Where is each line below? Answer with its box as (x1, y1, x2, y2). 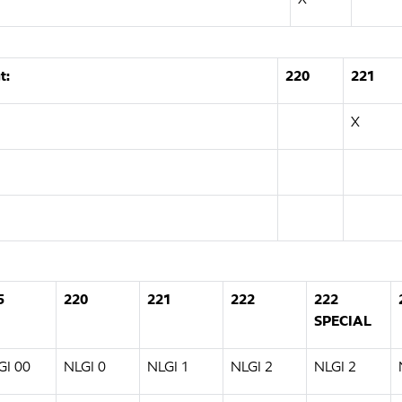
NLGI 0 (64, 357, 106, 376)
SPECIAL (314, 311, 371, 330)
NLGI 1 (147, 357, 189, 376)
